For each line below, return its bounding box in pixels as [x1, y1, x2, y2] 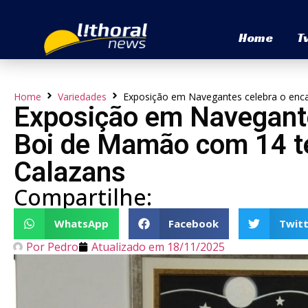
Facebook [168, 217, 219, 231]
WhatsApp [54, 217, 109, 231]
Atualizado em [91, 239, 164, 254]
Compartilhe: [14, 181, 152, 212]
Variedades [58, 89, 107, 103]
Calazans [14, 155, 126, 188]
